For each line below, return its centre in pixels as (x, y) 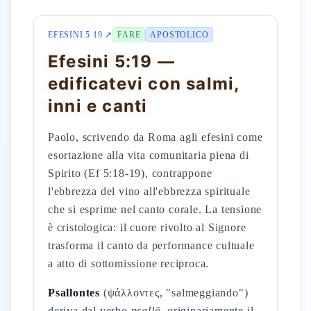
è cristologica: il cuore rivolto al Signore (147, 227)
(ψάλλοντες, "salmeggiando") (174, 293)
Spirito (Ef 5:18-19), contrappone (130, 173)
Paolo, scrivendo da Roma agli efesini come (155, 137)
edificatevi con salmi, (144, 84)
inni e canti (98, 106)
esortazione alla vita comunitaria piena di (149, 155)
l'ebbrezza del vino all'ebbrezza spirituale (149, 191)
